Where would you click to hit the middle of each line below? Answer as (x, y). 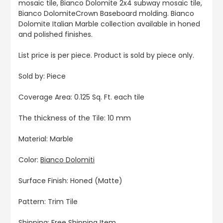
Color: (29, 160)
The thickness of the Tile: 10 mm (75, 118)
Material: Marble (46, 139)
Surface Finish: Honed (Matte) (70, 180)
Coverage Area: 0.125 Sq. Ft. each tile (81, 97)
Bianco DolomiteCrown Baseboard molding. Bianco (106, 13)
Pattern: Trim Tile (48, 201)
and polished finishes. (56, 34)
